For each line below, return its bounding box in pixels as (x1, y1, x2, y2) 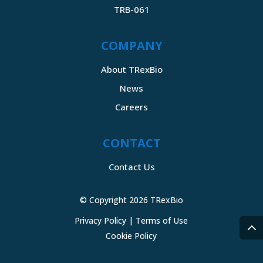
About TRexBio (100, 63, 163, 75)
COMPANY (100, 37, 163, 53)
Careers (115, 100, 148, 113)
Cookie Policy (106, 230, 157, 241)
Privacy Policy (75, 214, 127, 226)
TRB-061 (113, 3, 150, 15)
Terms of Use (136, 214, 188, 226)
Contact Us (108, 160, 155, 173)
